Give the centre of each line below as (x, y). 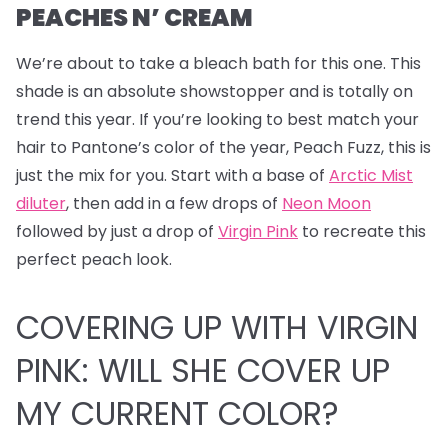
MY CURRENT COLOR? (177, 413)
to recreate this (362, 231)
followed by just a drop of (117, 231)
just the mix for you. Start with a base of (172, 175)
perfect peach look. (94, 259)
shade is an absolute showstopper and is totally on (214, 91)
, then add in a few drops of (174, 203)
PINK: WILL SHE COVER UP (203, 370)
